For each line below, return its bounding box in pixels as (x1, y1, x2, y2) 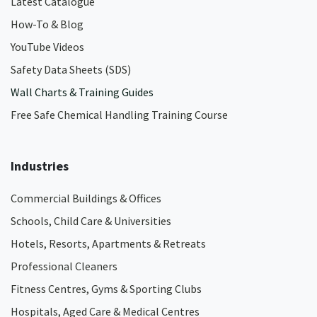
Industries (11, 158, 69, 174)
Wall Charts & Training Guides (11, 85, 154, 99)
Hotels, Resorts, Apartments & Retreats (11, 236, 206, 250)
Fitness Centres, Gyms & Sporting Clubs (11, 282, 202, 296)
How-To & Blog (11, 17, 83, 31)
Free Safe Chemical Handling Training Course (11, 108, 228, 122)
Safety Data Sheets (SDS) (11, 62, 131, 76)
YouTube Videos (11, 40, 84, 54)
